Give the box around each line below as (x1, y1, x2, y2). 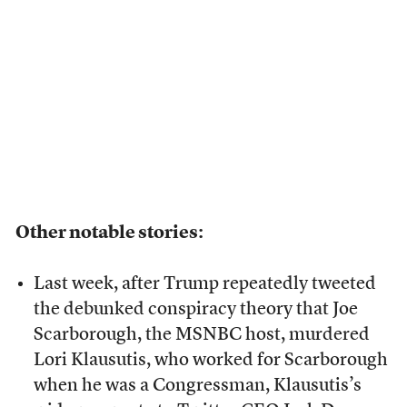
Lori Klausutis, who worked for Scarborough (33, 352, 388, 371)
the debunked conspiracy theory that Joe (33, 301, 358, 320)
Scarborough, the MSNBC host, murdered (33, 326, 370, 345)
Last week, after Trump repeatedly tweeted (33, 275, 376, 294)
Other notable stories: (15, 224, 203, 243)
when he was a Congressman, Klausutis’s (33, 377, 362, 396)
